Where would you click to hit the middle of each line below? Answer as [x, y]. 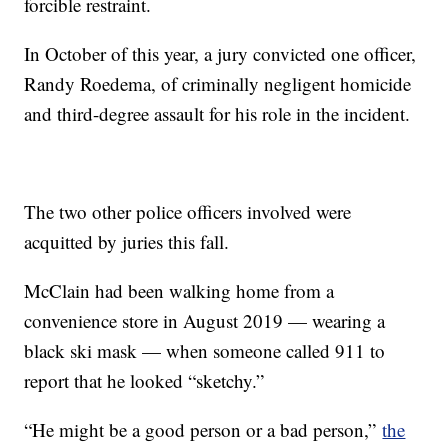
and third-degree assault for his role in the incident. [223, 114]
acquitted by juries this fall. [130, 242]
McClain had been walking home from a [179, 291]
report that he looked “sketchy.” [156, 381]
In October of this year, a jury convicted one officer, [220, 54]
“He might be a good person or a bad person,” [203, 430]
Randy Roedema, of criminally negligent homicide [218, 84]
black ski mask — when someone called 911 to [205, 351]
